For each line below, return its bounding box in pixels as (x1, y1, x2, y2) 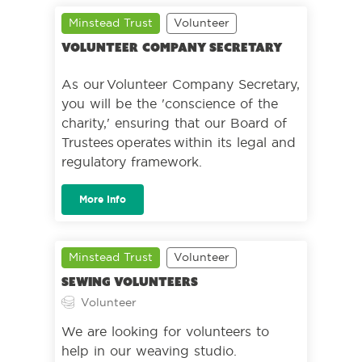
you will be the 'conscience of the (61, 95, 278, 112)
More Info (79, 193, 126, 206)
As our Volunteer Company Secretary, (61, 76, 300, 92)
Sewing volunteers (61, 275, 198, 289)
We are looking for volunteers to (61, 323, 269, 339)
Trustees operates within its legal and (61, 134, 296, 150)
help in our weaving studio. (61, 343, 237, 359)
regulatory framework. (61, 154, 202, 170)
